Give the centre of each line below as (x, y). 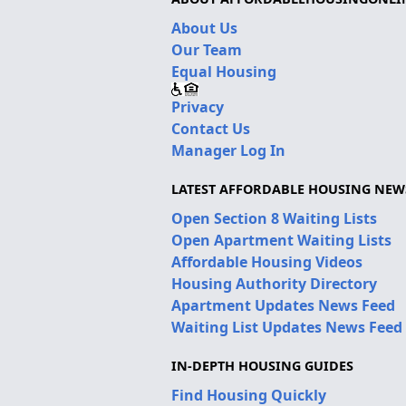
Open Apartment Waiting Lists (281, 240)
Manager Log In (228, 150)
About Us (204, 28)
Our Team (206, 49)
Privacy (197, 106)
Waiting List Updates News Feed (286, 327)
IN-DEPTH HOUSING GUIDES (262, 365)
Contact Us (210, 128)
